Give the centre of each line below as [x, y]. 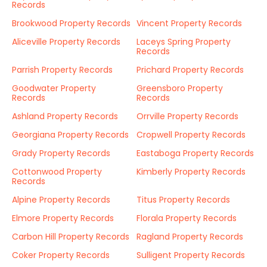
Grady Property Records [61, 153]
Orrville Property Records [187, 116]
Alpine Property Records [61, 200]
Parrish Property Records [62, 70]
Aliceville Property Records [66, 42]
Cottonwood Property [57, 172]
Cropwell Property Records [191, 135]
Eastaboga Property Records [195, 153]
